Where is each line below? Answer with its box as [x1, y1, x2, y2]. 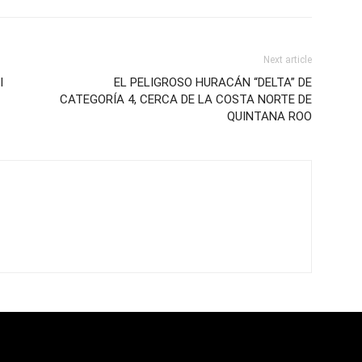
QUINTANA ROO [227, 109, 312, 124]
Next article [263, 54, 312, 66]
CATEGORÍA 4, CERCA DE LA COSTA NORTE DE [60, 92, 312, 107]
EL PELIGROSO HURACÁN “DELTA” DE [114, 75, 312, 90]
